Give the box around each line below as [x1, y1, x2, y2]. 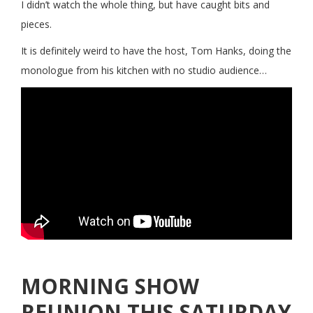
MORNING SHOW [21, 272, 199, 301]
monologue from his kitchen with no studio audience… [21, 63, 267, 77]
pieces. [21, 17, 52, 31]
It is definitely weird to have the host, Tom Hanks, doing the [21, 43, 291, 57]
